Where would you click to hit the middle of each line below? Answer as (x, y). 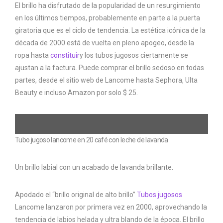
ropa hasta (33, 56)
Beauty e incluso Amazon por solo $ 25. (76, 93)
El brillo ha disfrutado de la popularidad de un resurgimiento (108, 6)
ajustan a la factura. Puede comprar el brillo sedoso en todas (110, 68)
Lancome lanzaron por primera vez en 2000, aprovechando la (111, 207)
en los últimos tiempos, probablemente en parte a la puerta (108, 18)
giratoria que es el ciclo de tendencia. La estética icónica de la (110, 31)
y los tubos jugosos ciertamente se (134, 56)
